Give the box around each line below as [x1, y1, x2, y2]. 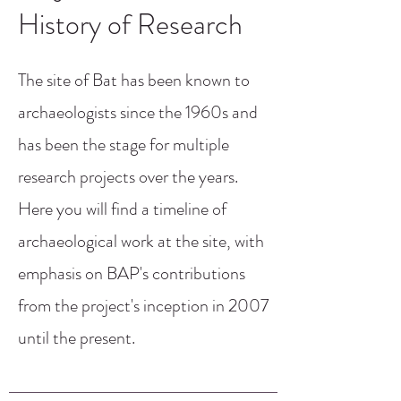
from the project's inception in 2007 [18, 293, 269, 319]
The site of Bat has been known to [18, 67, 250, 93]
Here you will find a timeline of [18, 196, 226, 222]
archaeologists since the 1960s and [18, 99, 258, 125]
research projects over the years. [18, 164, 238, 190]
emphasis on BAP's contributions [18, 260, 245, 286]
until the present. [18, 325, 139, 351]
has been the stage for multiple [18, 132, 229, 158]
